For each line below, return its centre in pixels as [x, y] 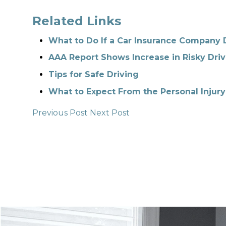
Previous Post [61, 112]
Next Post [110, 112]
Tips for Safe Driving [94, 75]
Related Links [77, 21]
